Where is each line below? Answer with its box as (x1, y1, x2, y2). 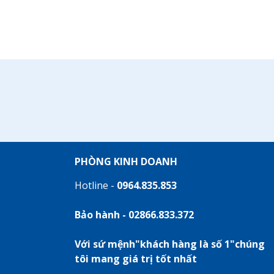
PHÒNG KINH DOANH (75, 155, 177, 168)
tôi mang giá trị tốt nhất (75, 252, 197, 265)
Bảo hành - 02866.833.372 (75, 208, 194, 221)
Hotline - (75, 179, 117, 192)
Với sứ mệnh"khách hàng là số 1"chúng (75, 237, 265, 251)
